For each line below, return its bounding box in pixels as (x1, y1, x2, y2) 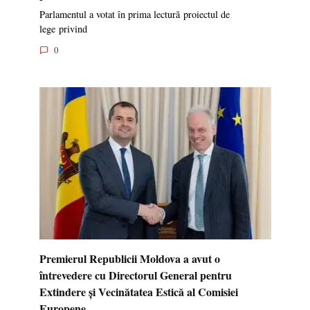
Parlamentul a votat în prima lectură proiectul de (39, 7, 230, 21)
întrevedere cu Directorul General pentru (39, 266, 232, 283)
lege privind (39, 21, 87, 35)
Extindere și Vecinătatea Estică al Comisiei (39, 283, 238, 300)
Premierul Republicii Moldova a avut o (39, 250, 220, 266)
